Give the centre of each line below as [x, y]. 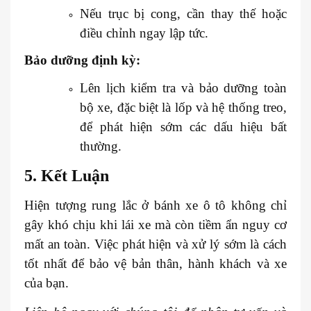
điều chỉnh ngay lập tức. [144, 33]
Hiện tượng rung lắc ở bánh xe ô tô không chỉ [155, 205]
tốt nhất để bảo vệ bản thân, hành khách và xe [155, 263]
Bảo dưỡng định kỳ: [82, 60]
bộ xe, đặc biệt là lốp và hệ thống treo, [183, 107]
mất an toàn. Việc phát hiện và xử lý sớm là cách [155, 244]
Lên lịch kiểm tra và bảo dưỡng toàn [183, 87]
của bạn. [47, 283]
